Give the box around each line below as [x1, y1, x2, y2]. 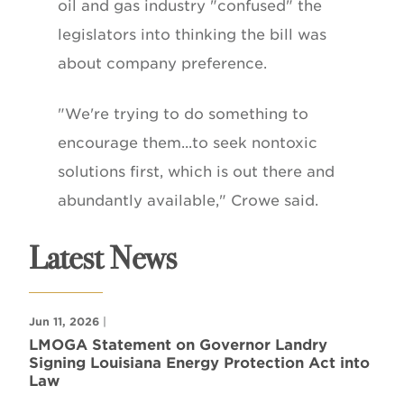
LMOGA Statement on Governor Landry [29, 335, 327, 353]
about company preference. [58, 54, 267, 72]
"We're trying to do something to [58, 105, 308, 123]
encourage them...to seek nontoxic [58, 133, 317, 151]
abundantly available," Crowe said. [58, 191, 318, 209]
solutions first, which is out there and [58, 162, 335, 180]
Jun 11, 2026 [29, 314, 99, 328]
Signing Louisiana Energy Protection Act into [29, 353, 370, 372]
